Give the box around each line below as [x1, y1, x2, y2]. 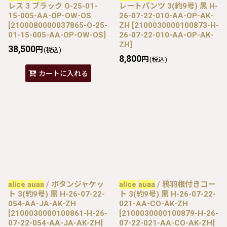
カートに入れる [38, 69, 88, 78]
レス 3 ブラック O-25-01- [8, 1, 97, 11]
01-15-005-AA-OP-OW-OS [8, 30, 103, 40]
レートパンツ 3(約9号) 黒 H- [119, 1, 218, 11]
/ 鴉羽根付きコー [155, 179, 215, 189]
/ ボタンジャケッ [44, 179, 104, 189]
